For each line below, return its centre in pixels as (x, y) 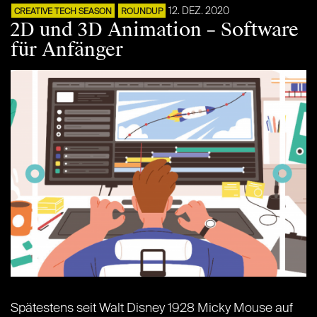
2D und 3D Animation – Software (155, 29)
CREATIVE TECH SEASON (63, 12)
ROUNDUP (142, 12)
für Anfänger (67, 49)
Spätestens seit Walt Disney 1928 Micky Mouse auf (152, 309)
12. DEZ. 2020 (199, 11)
